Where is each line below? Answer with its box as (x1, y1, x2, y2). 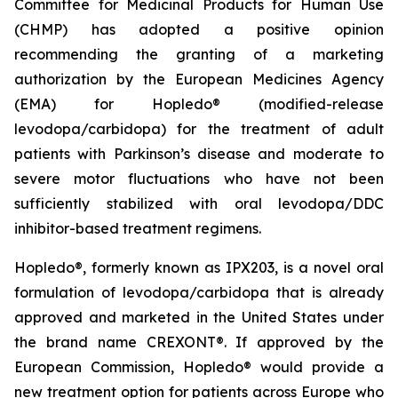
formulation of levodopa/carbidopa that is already (14, 283, 384, 301)
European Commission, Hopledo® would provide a (14, 358, 384, 376)
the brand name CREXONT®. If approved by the (14, 333, 384, 351)
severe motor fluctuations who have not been (14, 170, 384, 187)
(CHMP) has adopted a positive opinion (14, 20, 384, 38)
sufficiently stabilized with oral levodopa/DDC (14, 195, 384, 212)
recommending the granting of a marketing (14, 45, 384, 63)
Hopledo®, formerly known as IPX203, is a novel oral (14, 259, 384, 276)
